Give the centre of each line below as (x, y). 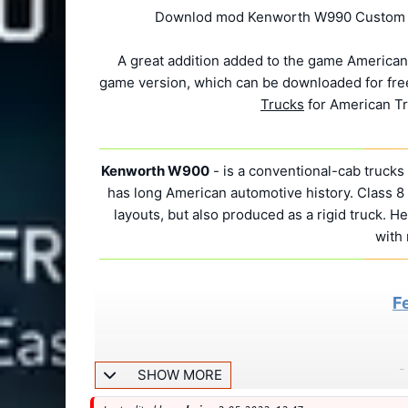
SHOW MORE (178, 375)
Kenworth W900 (155, 171)
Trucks (282, 104)
